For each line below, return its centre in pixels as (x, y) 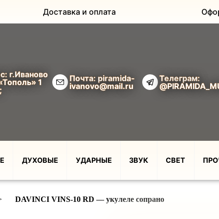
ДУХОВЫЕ (40, 160)
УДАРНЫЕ (94, 160)
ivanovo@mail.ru (101, 86)
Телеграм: (180, 78)
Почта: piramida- (102, 78)
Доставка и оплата (80, 12)
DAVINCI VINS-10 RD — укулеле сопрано (89, 199)
